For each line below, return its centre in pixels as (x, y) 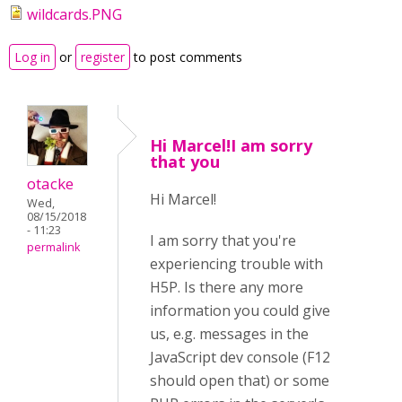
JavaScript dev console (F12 (240, 357)
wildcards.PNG (74, 14)
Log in (32, 57)
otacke (50, 184)
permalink (53, 247)
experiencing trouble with (236, 264)
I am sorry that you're (223, 240)
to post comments (186, 57)
